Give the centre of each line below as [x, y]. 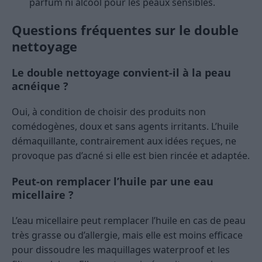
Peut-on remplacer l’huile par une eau [113, 182]
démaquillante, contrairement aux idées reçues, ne [124, 141]
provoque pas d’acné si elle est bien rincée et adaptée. [131, 156]
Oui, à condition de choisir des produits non [109, 112]
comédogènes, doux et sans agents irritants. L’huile [125, 127]
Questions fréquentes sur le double [125, 30]
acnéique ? [40, 86]
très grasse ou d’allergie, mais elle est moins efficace [127, 235]
